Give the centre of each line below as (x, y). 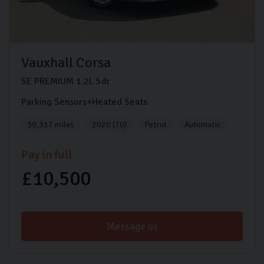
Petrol (156, 124)
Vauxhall (47, 62)
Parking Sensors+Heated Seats (84, 102)
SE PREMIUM (47, 81)
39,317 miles (51, 124)
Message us (132, 226)
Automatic (202, 124)
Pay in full (47, 154)
